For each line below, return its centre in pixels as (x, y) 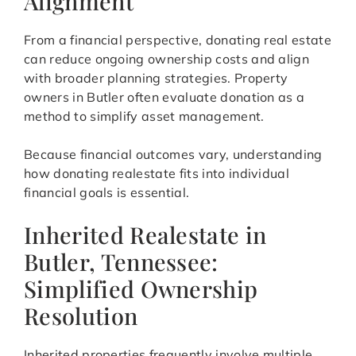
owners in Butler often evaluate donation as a (164, 97)
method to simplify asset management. (144, 116)
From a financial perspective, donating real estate (178, 40)
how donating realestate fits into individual (157, 174)
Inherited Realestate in (145, 235)
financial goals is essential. (107, 193)
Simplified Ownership (141, 289)
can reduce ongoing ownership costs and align (167, 59)
